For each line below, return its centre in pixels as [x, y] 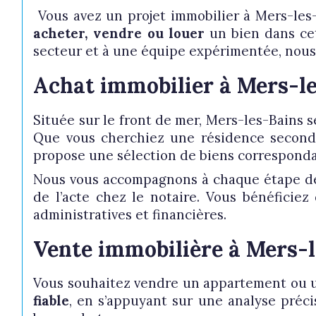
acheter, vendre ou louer [119, 34]
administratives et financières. [130, 214]
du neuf [180, 8]
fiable [51, 300]
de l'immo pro [196, 33]
